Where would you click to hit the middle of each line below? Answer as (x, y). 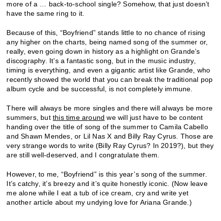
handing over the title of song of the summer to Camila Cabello (107, 127)
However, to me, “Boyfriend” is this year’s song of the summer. (107, 174)
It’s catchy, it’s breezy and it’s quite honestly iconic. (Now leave (107, 183)
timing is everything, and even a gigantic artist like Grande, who (109, 70)
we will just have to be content (154, 117)
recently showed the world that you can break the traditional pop (110, 79)
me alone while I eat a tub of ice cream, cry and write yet (98, 193)
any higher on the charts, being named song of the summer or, (107, 42)
